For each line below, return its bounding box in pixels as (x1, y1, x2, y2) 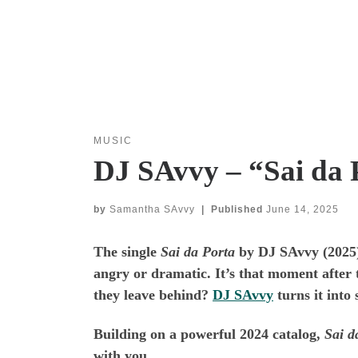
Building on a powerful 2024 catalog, (93, 326, 324, 343)
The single (93, 243, 161, 260)
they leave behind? (93, 286, 213, 303)
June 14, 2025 (265, 203, 339, 215)
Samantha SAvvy (109, 203, 195, 215)
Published (210, 203, 266, 215)
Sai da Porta (161, 243, 235, 260)
